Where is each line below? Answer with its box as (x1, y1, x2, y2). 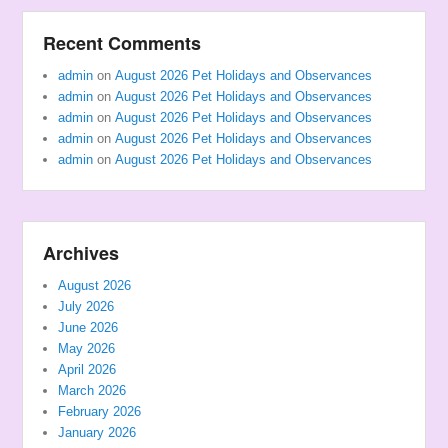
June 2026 (58, 320, 119, 336)
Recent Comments (43, 30, 202, 57)
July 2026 (58, 299, 115, 315)
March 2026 (58, 383, 127, 399)
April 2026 (58, 362, 117, 378)
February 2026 (58, 404, 142, 420)
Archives (43, 240, 120, 267)
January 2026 (58, 425, 137, 441)
